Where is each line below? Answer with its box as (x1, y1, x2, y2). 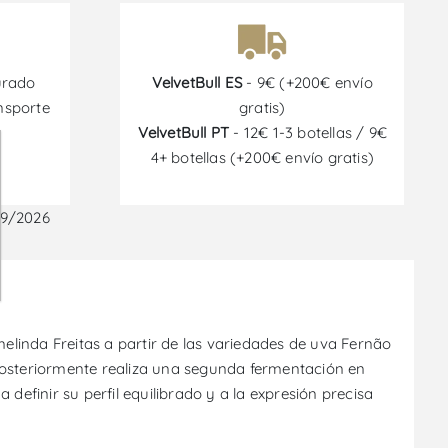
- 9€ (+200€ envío (242, 73, 373, 92)
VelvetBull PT (137, 123, 230, 142)
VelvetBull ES (151, 73, 243, 92)
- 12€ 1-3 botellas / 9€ (229, 123, 387, 142)
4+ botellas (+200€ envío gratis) (150, 148, 374, 167)
